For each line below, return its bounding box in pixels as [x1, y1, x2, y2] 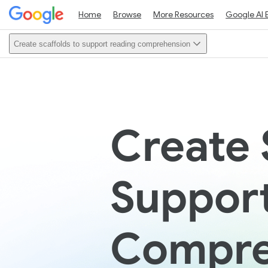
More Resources [153, 9, 214, 20]
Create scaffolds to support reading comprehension [14, 39, 190, 48]
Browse [113, 9, 142, 20]
